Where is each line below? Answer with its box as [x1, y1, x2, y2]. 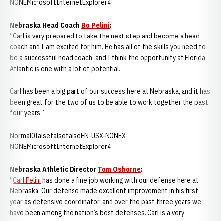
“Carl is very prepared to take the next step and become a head [10, 32, 200, 40]
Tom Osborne [98, 165, 141, 174]
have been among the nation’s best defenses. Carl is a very [10, 208, 184, 217]
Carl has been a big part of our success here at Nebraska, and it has [10, 87, 210, 96]
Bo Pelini [81, 21, 110, 30]
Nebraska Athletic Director [10, 165, 98, 174]
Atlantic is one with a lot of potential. [10, 64, 120, 73]
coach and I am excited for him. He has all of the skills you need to [10, 42, 206, 51]
